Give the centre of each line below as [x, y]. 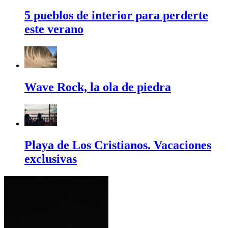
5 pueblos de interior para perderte [116, 16]
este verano [54, 29]
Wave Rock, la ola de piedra [98, 87]
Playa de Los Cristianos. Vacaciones [118, 145]
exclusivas [51, 159]
